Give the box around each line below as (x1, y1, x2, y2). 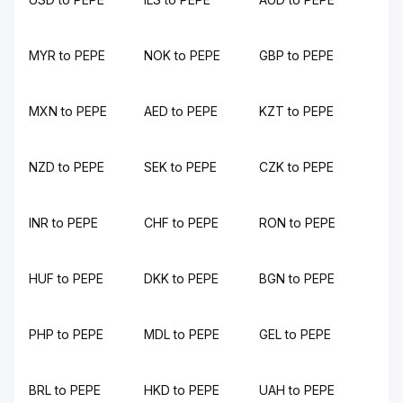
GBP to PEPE (259, 48, 334, 63)
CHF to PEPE (144, 215, 219, 230)
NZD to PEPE (29, 159, 104, 175)
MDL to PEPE (144, 327, 219, 342)
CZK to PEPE (259, 159, 334, 175)
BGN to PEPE (259, 271, 335, 286)
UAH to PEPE (259, 382, 335, 398)
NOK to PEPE (144, 48, 220, 63)
